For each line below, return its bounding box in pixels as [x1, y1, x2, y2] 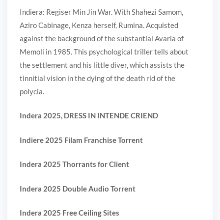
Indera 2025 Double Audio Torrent [20, 184, 136, 193]
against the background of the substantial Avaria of [20, 33, 184, 43]
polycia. [20, 86, 44, 96]
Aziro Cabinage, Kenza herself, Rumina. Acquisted [20, 20, 178, 29]
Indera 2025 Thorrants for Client [20, 160, 129, 169]
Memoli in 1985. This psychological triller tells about [20, 47, 189, 56]
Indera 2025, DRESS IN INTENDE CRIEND [20, 111, 158, 120]
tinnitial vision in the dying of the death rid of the [20, 73, 175, 82]
